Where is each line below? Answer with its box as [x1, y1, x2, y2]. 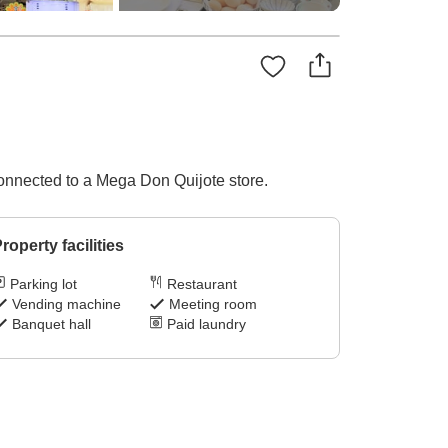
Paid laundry [167, 316, 247, 333]
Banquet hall [11, 316, 91, 333]
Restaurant [167, 276, 238, 293]
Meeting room [169, 296, 258, 313]
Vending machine [11, 296, 121, 313]
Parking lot [9, 276, 77, 293]
